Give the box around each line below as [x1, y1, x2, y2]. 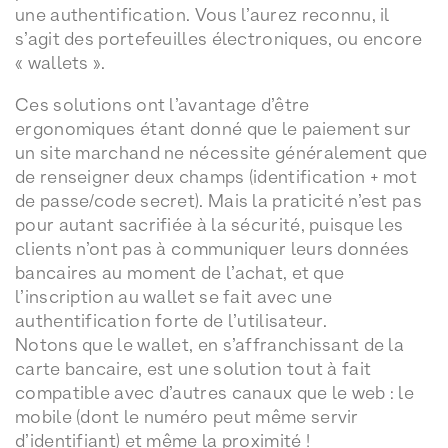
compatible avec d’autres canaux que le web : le [15, 382, 415, 404]
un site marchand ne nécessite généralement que [15, 142, 428, 164]
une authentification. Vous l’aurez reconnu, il [15, 4, 390, 26]
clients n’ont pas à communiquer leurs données [15, 238, 410, 260]
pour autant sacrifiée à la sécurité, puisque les [15, 214, 404, 236]
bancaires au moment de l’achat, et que [15, 262, 349, 284]
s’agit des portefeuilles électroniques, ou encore [15, 28, 423, 50]
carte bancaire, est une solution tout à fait [15, 358, 372, 380]
